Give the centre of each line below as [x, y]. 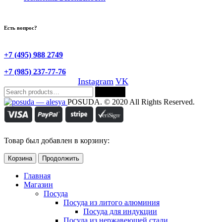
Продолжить [61, 158]
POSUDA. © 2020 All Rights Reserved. [131, 102]
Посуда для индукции [120, 211]
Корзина [20, 158]
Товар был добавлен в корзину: [57, 140]
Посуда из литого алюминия [111, 202]
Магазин [38, 184]
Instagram [96, 81]
